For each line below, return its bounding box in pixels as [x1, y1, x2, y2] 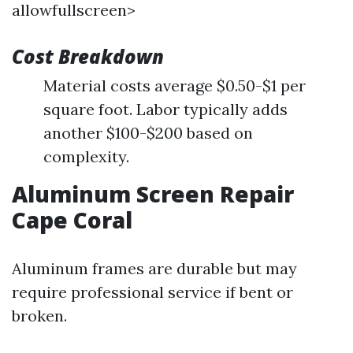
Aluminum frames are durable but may [12, 258, 297, 278]
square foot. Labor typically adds [43, 99, 288, 119]
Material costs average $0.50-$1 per [43, 76, 306, 95]
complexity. [43, 147, 129, 166]
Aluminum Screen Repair [12, 179, 294, 209]
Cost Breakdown [12, 43, 164, 69]
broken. [12, 306, 67, 325]
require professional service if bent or [12, 282, 293, 302]
